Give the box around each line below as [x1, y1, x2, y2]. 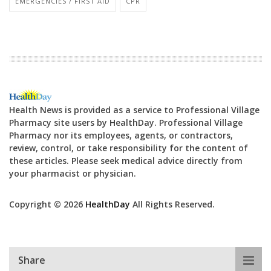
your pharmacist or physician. [9, 168, 136, 180]
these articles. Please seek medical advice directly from [9, 155, 243, 167]
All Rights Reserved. [130, 198, 215, 211]
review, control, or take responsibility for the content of [9, 142, 248, 154]
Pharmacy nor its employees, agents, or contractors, [9, 129, 233, 142]
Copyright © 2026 [9, 198, 85, 211]
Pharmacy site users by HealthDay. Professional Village [9, 117, 243, 129]
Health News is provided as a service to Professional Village [9, 104, 260, 116]
